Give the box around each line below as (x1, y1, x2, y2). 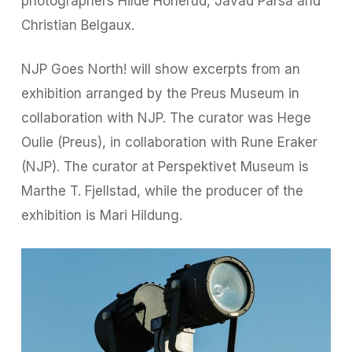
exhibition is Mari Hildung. (20, 207, 182, 224)
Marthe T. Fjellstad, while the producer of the (20, 183, 303, 200)
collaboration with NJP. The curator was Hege (20, 110, 311, 126)
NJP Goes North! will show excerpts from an (20, 61, 300, 78)
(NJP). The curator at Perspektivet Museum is (20, 159, 309, 175)
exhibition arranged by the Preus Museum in (20, 86, 299, 102)
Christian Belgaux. (20, 16, 134, 33)
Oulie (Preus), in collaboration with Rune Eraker (20, 134, 317, 151)
